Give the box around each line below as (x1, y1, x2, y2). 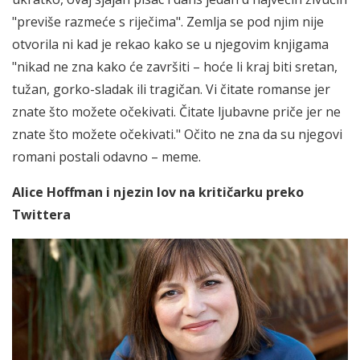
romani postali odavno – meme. (12, 147, 201, 166)
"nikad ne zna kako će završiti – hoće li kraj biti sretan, (12, 57, 337, 76)
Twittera (12, 205, 71, 223)
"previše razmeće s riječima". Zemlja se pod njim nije (12, 12, 324, 31)
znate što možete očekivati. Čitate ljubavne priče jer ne (12, 102, 341, 121)
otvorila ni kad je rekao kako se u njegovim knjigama (12, 35, 329, 53)
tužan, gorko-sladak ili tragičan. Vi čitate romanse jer (12, 80, 330, 98)
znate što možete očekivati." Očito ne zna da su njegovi (12, 125, 342, 143)
